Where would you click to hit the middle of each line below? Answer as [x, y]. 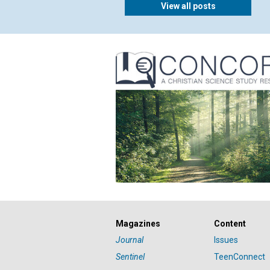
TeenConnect [240, 257]
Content [230, 224]
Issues [226, 240]
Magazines [138, 224]
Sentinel [130, 257]
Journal [130, 240]
